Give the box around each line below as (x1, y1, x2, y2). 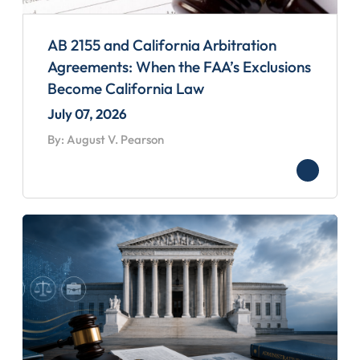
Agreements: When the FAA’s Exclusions (47, 56, 311, 76)
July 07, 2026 (47, 104, 127, 122)
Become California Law (47, 78, 204, 98)
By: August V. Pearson (47, 131, 164, 147)
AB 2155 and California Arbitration (47, 35, 276, 55)
